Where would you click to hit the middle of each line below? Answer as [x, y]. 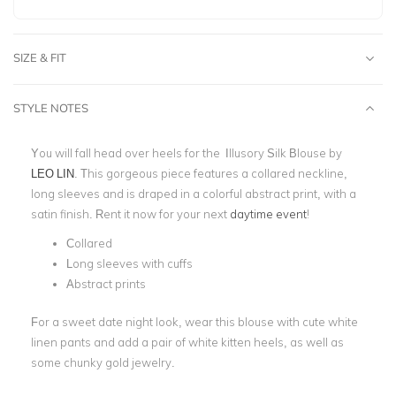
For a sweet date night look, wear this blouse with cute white [194, 321]
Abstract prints [106, 284]
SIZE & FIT [40, 57]
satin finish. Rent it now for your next [130, 214]
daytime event [268, 214]
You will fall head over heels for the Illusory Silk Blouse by [187, 153]
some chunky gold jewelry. [103, 362]
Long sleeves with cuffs [129, 263]
